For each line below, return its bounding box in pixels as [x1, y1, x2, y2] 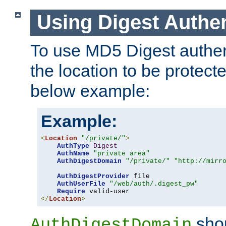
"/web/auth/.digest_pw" [109, 180, 198, 188]
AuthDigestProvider [57, 172, 130, 180]
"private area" [93, 149, 150, 157]
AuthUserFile [57, 180, 105, 188]
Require [57, 187, 85, 195]
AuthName [57, 149, 89, 157]
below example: [30, 81, 150, 100]
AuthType [57, 142, 89, 150]
